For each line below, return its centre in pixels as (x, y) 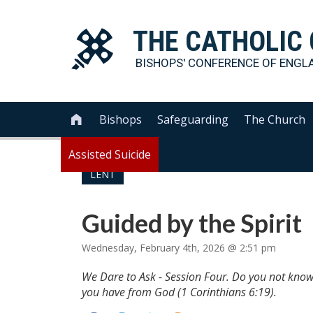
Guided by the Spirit (192, 223)
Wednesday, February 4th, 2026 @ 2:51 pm (179, 248)
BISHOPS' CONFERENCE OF (208, 63)
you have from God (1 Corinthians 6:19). (179, 292)
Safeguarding (193, 119)
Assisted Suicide (110, 154)
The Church (275, 119)
